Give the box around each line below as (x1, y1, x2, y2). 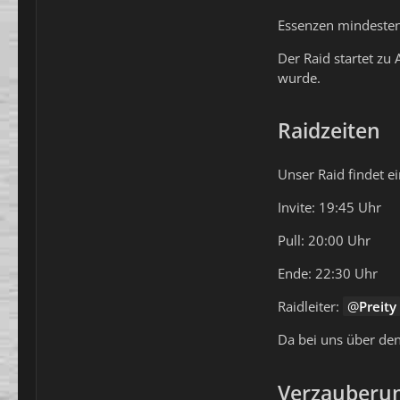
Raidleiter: (278, 297, 343, 315)
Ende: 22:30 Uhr (278, 264, 378, 282)
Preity (359, 297, 396, 315)
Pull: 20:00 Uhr (278, 231, 371, 249)
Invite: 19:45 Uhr (278, 198, 381, 216)
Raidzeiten (278, 116, 380, 145)
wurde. (278, 68, 321, 87)
